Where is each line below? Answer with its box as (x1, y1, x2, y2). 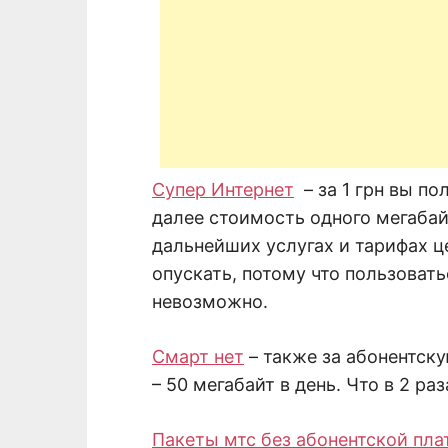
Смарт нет (152, 346, 244, 368)
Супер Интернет (152, 179, 294, 201)
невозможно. (152, 291, 268, 313)
